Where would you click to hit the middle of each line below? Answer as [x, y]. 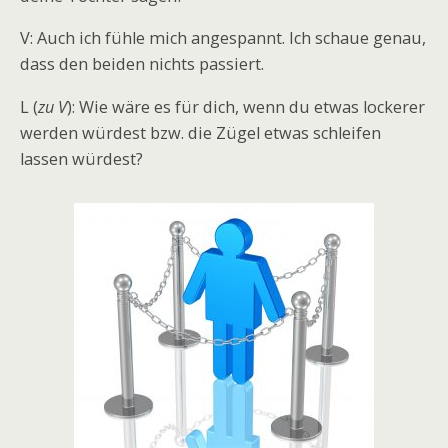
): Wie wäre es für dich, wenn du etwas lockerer [246, 106]
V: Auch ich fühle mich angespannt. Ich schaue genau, [223, 38]
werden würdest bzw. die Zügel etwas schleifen [200, 132]
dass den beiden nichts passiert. [142, 64]
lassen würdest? [81, 158]
